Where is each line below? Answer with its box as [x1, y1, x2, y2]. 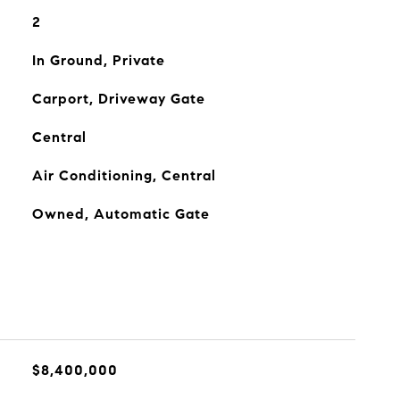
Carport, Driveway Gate [31, 90, 205, 107]
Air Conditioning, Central [31, 167, 216, 184]
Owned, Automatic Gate [31, 205, 210, 222]
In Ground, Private [31, 52, 165, 69]
